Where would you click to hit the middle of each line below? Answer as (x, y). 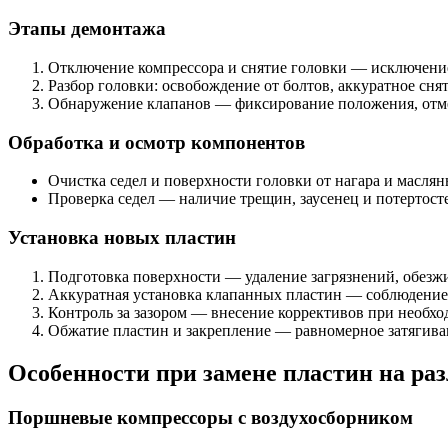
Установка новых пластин (122, 237)
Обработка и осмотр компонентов (156, 142)
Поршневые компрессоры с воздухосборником (210, 417)
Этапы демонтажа (87, 29)
